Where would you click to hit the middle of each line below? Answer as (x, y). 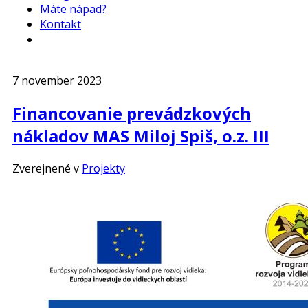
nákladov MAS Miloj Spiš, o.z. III (141, 135)
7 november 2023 (57, 80)
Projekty (103, 168)
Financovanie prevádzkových (132, 113)
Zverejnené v (46, 168)
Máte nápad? (73, 9)
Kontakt (60, 24)
